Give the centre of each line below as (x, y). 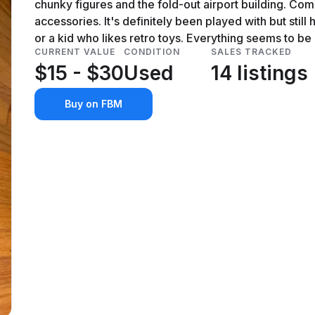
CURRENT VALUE (75, 52)
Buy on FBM (94, 104)
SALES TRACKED (251, 52)
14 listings (259, 73)
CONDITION (152, 52)
